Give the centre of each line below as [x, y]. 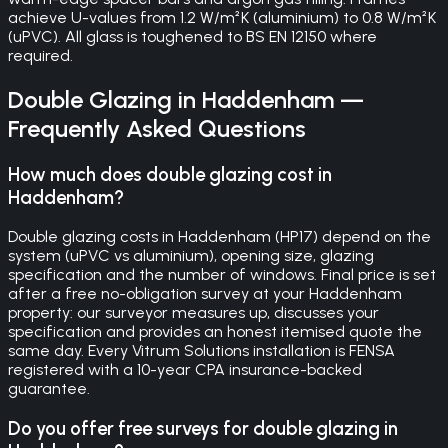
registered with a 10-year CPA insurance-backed [185, 370]
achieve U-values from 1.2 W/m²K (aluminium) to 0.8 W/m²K [222, 17]
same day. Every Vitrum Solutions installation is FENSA [201, 351]
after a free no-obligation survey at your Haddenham [205, 294]
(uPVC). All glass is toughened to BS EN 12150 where [192, 36]
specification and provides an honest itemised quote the [215, 332]
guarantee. [49, 389]
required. [40, 55]
